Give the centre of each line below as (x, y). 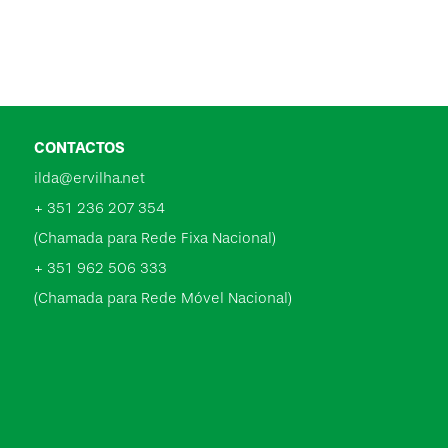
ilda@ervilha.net (90, 178)
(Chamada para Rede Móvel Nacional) (163, 298)
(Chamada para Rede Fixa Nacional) (155, 238)
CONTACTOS (80, 148)
